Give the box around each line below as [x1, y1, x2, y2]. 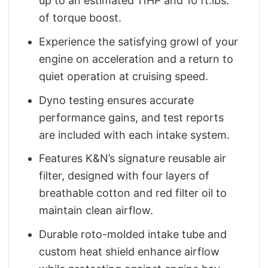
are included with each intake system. [39, 128, 230, 141]
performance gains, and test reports [39, 111, 224, 124]
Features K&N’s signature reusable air [39, 152, 227, 165]
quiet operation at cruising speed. [39, 69, 209, 83]
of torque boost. [39, 11, 122, 25]
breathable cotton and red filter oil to [39, 187, 227, 200]
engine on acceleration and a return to [39, 52, 234, 65]
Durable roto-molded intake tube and [39, 228, 227, 241]
